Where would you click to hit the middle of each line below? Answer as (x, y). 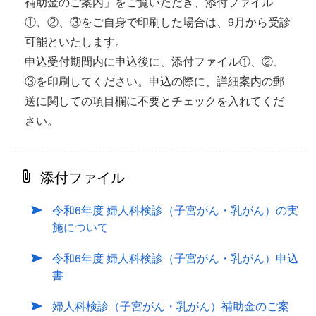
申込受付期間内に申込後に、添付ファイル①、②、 (154, 61)
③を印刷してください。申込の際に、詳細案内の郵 (154, 81)
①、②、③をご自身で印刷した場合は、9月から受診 (158, 22)
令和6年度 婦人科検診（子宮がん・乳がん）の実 (175, 210)
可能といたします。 (75, 41)
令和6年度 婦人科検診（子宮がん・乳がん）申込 (175, 258)
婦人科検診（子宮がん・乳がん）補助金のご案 (171, 306)
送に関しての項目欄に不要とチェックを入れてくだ (154, 101)
